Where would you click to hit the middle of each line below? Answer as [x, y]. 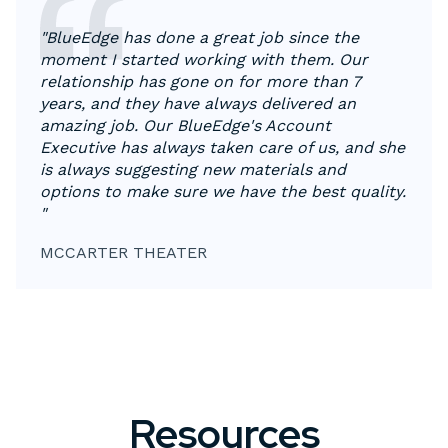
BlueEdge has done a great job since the [202, 37]
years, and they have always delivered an [198, 103]
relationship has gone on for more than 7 [200, 81]
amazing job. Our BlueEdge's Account [185, 125]
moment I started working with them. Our [204, 59]
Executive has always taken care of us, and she [222, 147]
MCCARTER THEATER [123, 252]
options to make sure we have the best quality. [223, 191]
